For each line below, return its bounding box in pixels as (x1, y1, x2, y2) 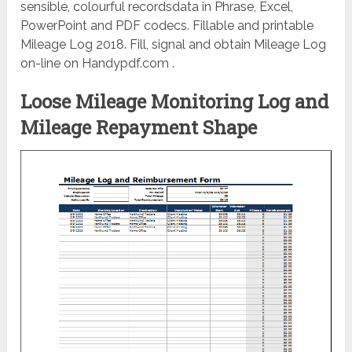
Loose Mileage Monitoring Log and (20, 89, 329, 115)
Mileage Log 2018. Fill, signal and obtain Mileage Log (20, 37, 327, 53)
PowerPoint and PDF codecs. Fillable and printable (20, 18, 314, 34)
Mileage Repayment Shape (20, 115, 258, 141)
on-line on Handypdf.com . (20, 56, 175, 71)
